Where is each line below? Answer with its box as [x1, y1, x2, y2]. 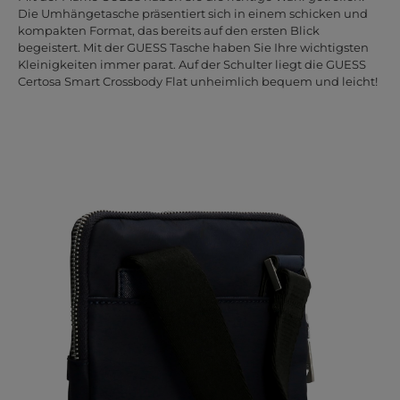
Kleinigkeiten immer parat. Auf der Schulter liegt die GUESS [17, 56, 366, 71]
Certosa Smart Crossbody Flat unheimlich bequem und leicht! [17, 73, 378, 88]
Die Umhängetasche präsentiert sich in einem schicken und [17, 5, 368, 21]
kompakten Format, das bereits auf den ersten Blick [17, 22, 320, 37]
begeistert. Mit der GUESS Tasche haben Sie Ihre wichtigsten [17, 39, 369, 54]
